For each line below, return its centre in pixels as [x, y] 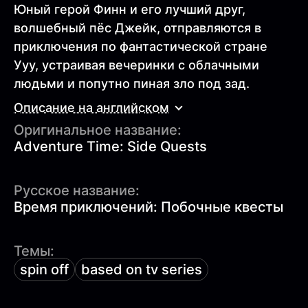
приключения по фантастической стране [141, 46]
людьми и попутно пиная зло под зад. [132, 83]
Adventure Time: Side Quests [110, 146]
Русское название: [77, 190]
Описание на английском [91, 108]
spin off [44, 269]
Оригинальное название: [98, 130]
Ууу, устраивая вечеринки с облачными [136, 65]
